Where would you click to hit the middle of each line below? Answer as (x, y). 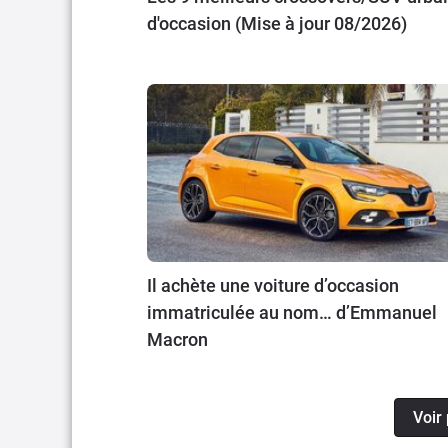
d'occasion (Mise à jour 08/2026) (277, 23)
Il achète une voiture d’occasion (273, 285)
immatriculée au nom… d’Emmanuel (292, 312)
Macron (177, 339)
